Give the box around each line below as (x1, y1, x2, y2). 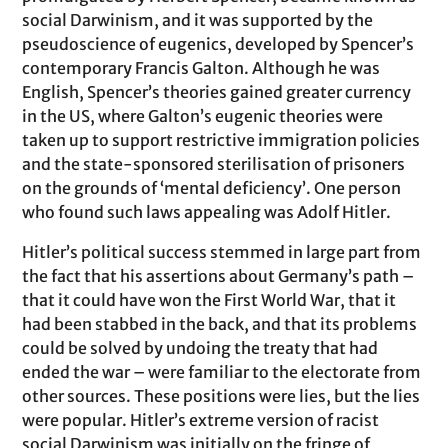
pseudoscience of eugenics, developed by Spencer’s (22, 34, 415, 54)
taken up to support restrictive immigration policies (22, 130, 421, 150)
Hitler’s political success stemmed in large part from (22, 242, 422, 262)
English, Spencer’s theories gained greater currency (22, 82, 412, 102)
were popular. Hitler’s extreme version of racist (22, 410, 380, 430)
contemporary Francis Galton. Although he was (22, 58, 381, 78)
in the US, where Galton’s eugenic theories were (22, 106, 384, 126)
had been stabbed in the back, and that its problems (22, 314, 418, 334)
